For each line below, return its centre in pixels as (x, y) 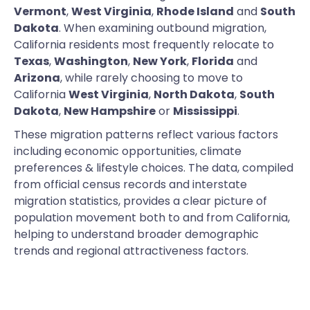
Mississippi (205, 111)
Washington (91, 62)
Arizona (37, 78)
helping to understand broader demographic (136, 235)
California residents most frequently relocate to (144, 45)
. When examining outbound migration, (163, 28)
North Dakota (194, 95)
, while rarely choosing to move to (152, 78)
